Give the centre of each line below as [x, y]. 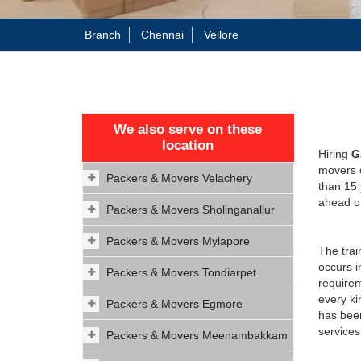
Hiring [334, 154]
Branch [103, 35]
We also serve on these [188, 129]
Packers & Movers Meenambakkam [197, 335]
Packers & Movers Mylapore [178, 241]
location [188, 145]
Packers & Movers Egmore [174, 304]
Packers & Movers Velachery [179, 178]
